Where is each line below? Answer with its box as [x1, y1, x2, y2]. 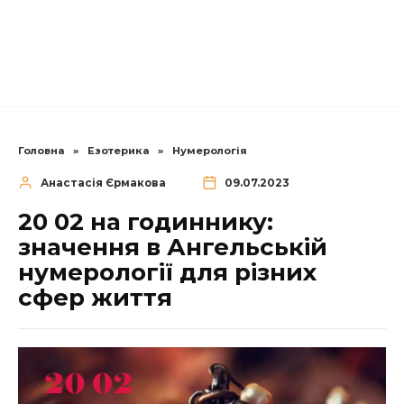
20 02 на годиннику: [18, 207, 273, 237]
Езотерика [87, 144, 149, 157]
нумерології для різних [18, 258, 317, 288]
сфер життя [18, 283, 172, 313]
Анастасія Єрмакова [40, 177, 166, 189]
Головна [18, 144, 64, 157]
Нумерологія [172, 144, 247, 157]
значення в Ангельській [18, 233, 327, 262]
